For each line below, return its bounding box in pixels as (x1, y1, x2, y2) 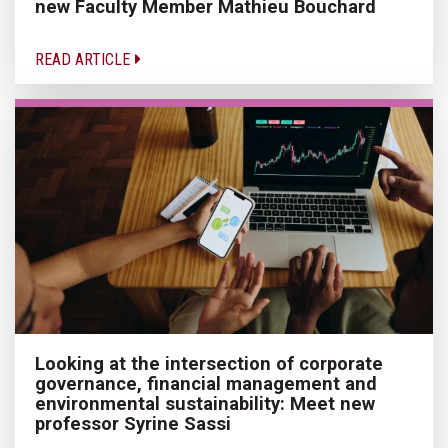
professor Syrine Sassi (35, 412, 231, 434)
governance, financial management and (35, 372, 377, 394)
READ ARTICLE (35, 49, 134, 69)
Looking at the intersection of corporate (35, 352, 383, 374)
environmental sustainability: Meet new (35, 392, 375, 414)
